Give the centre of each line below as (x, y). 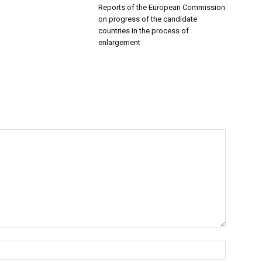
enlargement (119, 42)
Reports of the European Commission (162, 7)
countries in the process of (144, 31)
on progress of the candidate (148, 19)
